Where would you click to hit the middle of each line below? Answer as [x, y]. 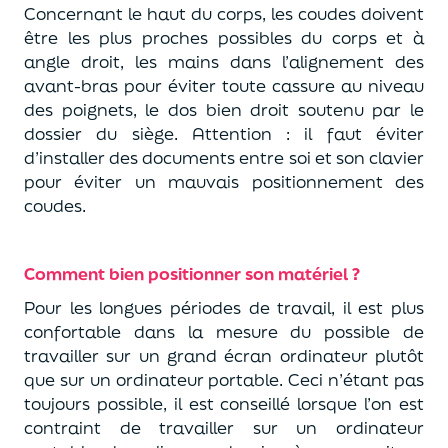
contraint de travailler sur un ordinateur [224, 427]
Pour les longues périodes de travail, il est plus [224, 307]
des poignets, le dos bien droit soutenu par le [224, 109]
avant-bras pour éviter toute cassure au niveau [224, 85]
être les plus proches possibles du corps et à [224, 37]
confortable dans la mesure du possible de [224, 331]
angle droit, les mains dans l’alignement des [224, 61]
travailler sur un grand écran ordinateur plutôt [224, 355]
